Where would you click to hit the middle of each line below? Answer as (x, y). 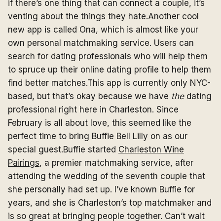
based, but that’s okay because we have (90, 96)
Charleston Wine (151, 149)
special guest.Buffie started (63, 149)
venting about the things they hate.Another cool (103, 16)
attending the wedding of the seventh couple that (107, 176)
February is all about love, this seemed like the (100, 123)
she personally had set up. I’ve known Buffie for (101, 189)
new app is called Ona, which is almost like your (103, 30)
